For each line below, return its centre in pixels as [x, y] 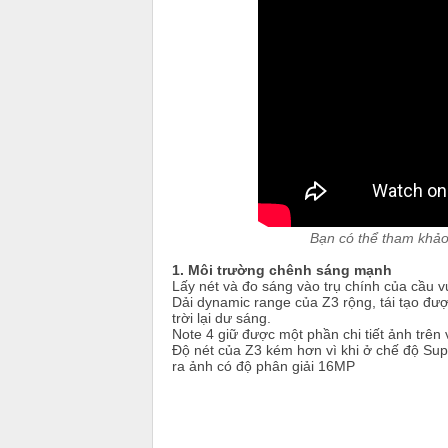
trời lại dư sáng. [221, 317]
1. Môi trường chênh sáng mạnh [282, 269]
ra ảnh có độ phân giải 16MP [263, 365]
